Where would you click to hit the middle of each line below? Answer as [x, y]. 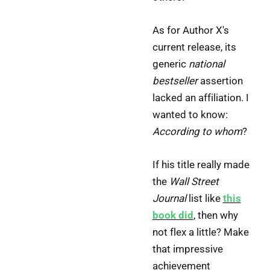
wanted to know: [190, 114]
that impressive [187, 249]
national [206, 64]
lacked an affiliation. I [200, 97]
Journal [169, 199]
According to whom [197, 131]
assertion [220, 80]
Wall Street [194, 182]
